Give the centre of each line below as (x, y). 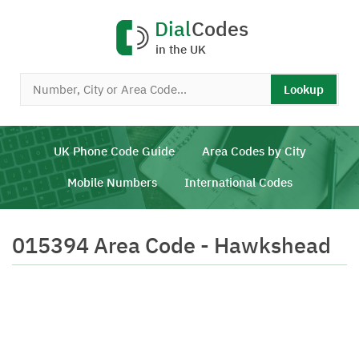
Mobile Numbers (112, 182)
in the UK (181, 49)
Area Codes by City (254, 151)
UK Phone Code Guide (114, 151)
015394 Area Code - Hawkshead (171, 245)
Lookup (304, 89)
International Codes (238, 182)
